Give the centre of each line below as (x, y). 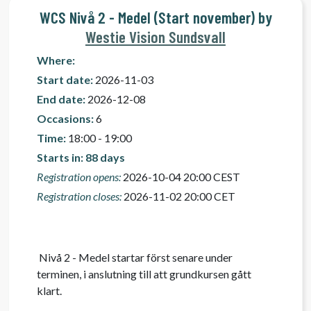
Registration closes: (79, 196)
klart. (50, 291)
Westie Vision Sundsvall (155, 37)
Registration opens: (79, 177)
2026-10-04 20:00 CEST (180, 177)
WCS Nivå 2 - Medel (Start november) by (155, 17)
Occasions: (65, 118)
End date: (61, 99)
